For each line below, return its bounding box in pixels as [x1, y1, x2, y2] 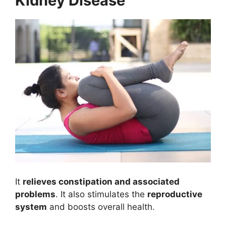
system [15, 201, 47, 212]
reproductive [147, 189, 202, 199]
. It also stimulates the [55, 189, 147, 199]
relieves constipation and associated [23, 176, 180, 187]
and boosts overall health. [47, 201, 155, 212]
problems [15, 189, 55, 199]
